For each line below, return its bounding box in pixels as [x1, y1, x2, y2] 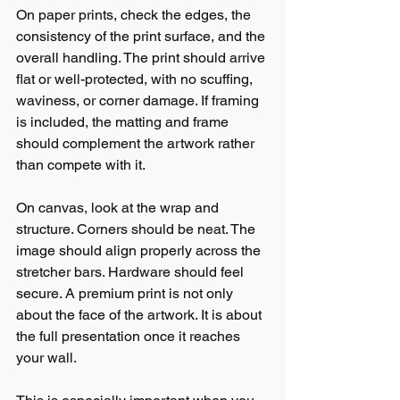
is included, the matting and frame [16, 113, 232, 131]
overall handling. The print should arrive [16, 49, 269, 67]
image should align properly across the [16, 242, 264, 260]
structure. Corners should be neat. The [16, 221, 259, 238]
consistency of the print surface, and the [16, 28, 269, 46]
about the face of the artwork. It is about [16, 306, 265, 324]
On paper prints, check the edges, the [16, 6, 254, 24]
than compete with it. [16, 156, 146, 174]
